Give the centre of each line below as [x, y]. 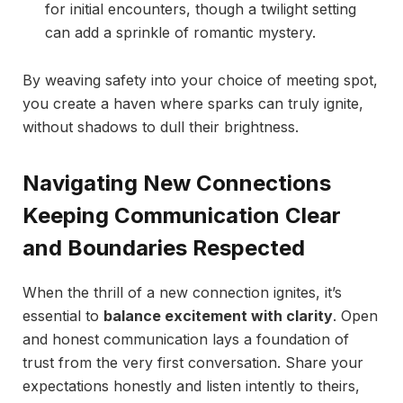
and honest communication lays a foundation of [186, 340]
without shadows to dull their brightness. [161, 126]
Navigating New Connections [177, 184]
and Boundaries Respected [164, 248]
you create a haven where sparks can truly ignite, [193, 103]
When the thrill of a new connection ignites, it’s [182, 293]
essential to [63, 316]
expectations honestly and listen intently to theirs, [191, 386]
